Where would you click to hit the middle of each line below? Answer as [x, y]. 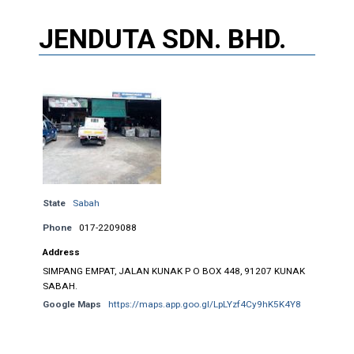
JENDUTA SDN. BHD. [162, 38]
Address [61, 252]
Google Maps [72, 304]
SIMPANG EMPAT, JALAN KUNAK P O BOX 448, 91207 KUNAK [173, 271]
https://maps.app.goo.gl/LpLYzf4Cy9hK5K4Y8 [204, 304]
